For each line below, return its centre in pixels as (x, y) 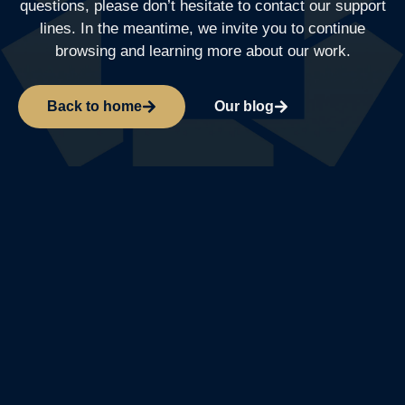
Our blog (244, 106)
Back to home (94, 106)
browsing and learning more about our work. (202, 52)
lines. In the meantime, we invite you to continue (202, 29)
